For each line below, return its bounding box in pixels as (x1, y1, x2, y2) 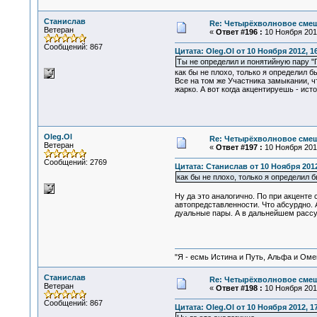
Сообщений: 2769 (43, 158, 107, 166)
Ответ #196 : (215, 28, 263, 36)
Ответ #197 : (215, 143, 263, 151)
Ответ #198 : (215, 284, 263, 292)
